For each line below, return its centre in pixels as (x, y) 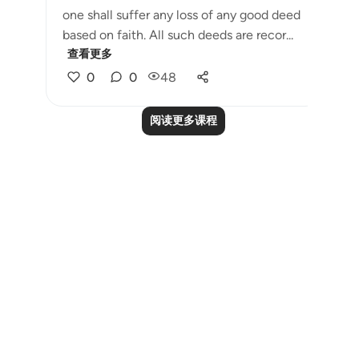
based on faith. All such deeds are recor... (178, 35)
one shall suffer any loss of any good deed (182, 15)
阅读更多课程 (184, 121)
